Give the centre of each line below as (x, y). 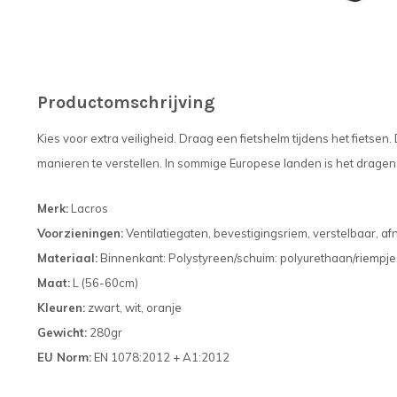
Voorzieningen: (80, 234)
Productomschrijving (126, 102)
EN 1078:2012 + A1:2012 (160, 358)
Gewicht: (62, 333)
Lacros (88, 209)
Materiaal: (67, 258)
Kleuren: (61, 308)
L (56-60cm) (104, 283)
